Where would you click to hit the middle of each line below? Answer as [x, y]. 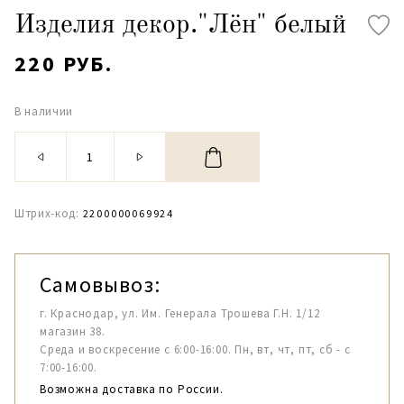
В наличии [44, 111]
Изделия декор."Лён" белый [180, 25]
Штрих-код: [47, 213]
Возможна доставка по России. [132, 389]
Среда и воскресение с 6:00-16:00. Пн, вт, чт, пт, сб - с [195, 349]
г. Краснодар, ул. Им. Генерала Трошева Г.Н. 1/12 [180, 313]
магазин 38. [73, 331]
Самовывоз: [100, 285]
